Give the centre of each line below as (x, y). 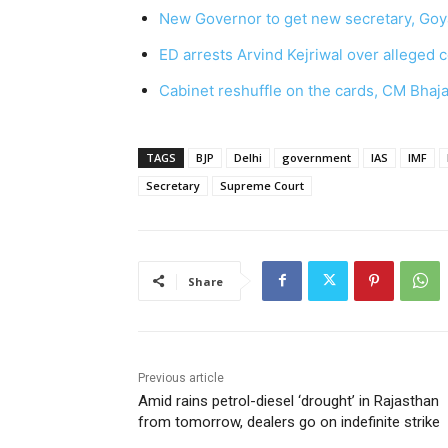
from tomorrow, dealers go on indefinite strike (289, 421)
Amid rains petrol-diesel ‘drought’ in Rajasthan (288, 400)
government (316, 157)
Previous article (181, 377)
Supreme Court (262, 185)
